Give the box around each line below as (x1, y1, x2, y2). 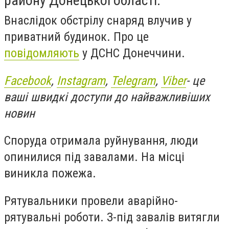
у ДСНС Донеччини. (79, 46, 188, 60)
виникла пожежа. (4, 166, 96, 181)
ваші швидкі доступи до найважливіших (4, 89, 210, 104)
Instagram (57, 73, 105, 88)
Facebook (4, 73, 51, 88)
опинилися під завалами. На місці (4, 150, 185, 165)
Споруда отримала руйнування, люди (4, 133, 198, 148)
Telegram (111, 73, 155, 88)
